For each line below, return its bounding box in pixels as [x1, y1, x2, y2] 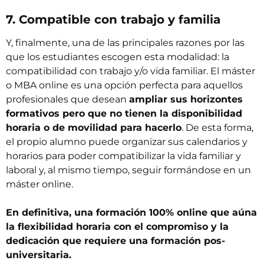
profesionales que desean [6, 94, 129, 105]
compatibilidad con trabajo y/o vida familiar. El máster [6, 65, 255, 77]
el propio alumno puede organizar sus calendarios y [6, 136, 247, 148]
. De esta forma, [181, 122, 253, 134]
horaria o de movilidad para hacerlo [6, 122, 181, 134]
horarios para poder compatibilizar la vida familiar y [6, 150, 241, 162]
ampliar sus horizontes [129, 94, 243, 105]
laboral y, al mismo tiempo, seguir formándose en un [6, 164, 251, 176]
